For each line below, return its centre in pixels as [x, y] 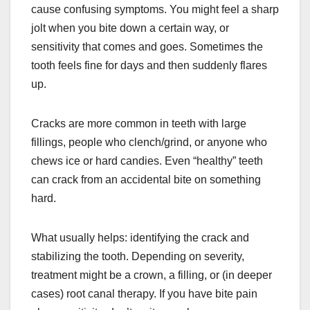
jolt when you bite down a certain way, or [130, 28]
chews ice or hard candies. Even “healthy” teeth [147, 161]
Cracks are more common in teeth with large [139, 123]
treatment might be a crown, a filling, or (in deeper [152, 275]
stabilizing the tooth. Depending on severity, [138, 256]
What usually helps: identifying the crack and [140, 237]
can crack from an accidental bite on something [146, 179]
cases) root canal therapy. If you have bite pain [144, 293]
